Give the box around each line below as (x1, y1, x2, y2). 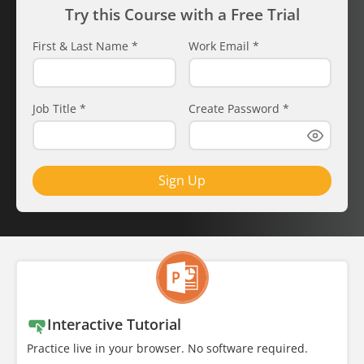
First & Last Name (32, 38, 132, 54)
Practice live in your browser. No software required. (27, 340, 308, 356)
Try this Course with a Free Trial (64, 4, 300, 25)
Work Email (188, 38, 253, 54)
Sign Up (158, 171, 206, 189)
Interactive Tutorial (47, 314, 181, 334)
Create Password (188, 101, 283, 116)
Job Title (32, 101, 80, 116)
